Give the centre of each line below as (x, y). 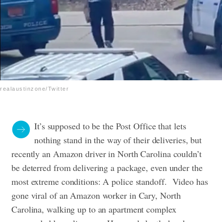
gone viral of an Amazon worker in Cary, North (96, 195)
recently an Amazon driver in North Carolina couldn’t (107, 154)
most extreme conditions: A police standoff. (92, 182)
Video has (190, 182)
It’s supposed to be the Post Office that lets (110, 126)
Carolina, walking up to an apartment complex (94, 209)
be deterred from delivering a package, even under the (107, 168)
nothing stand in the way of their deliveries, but (118, 140)
